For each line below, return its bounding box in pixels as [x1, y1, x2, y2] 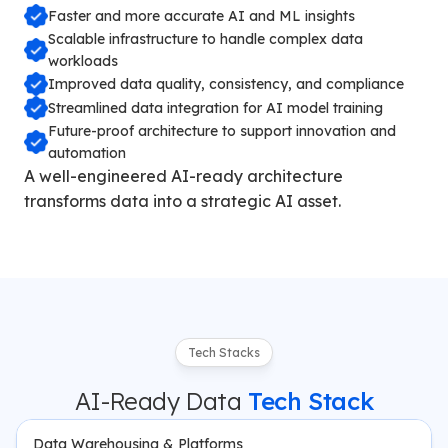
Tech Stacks [187, 345, 260, 360]
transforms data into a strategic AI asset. [24, 191, 341, 211]
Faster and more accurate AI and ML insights [48, 7, 355, 25]
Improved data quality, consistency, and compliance [48, 75, 404, 93]
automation [48, 144, 126, 162]
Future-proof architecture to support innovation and [48, 122, 396, 140]
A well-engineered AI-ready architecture [24, 166, 343, 186]
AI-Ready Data [74, 386, 242, 416]
